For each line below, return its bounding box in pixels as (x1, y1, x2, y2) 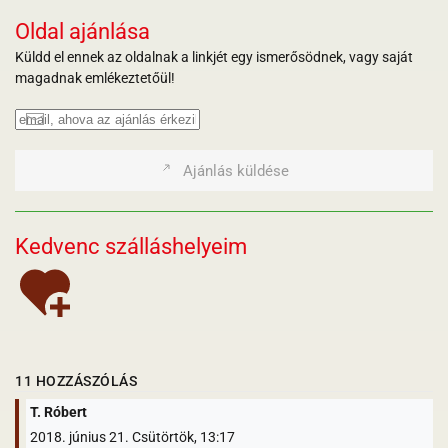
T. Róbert (29, 404, 87, 421)
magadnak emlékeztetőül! (15, 69, 175, 86)
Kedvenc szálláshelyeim (15, 233, 247, 259)
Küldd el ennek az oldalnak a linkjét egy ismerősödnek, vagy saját (15, 48, 413, 65)
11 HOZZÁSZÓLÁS (15, 372, 137, 389)
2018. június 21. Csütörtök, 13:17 (29, 428, 235, 445)
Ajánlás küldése (183, 161, 289, 180)
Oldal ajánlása (15, 18, 150, 44)
